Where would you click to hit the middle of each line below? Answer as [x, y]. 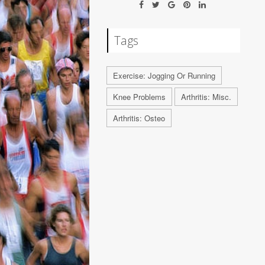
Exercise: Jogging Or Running [164, 75]
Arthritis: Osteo [139, 118]
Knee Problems [140, 97]
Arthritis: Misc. [206, 97]
